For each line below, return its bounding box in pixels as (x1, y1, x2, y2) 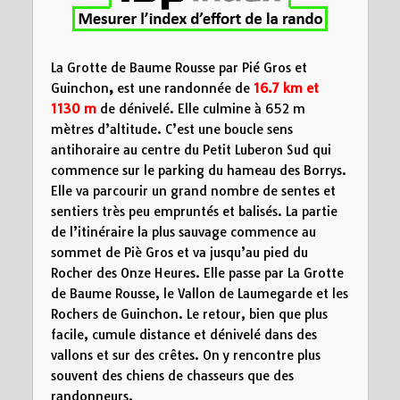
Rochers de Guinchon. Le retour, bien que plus (50, 305, 328, 322)
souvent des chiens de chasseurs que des (50, 367, 294, 384)
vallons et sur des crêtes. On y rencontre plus (50, 346, 321, 363)
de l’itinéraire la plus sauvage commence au (50, 223, 316, 240)
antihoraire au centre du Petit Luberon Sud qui (50, 141, 331, 158)
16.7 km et (253, 79, 319, 96)
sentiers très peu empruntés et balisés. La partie (50, 203, 337, 220)
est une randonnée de (116, 79, 254, 96)
